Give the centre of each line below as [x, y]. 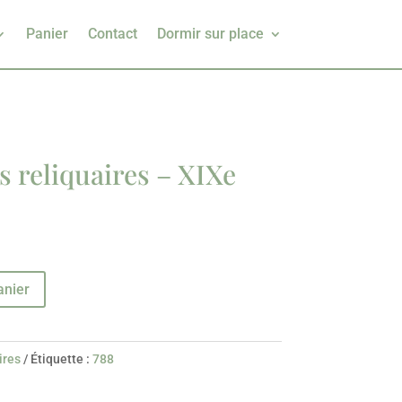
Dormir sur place [210, 34]
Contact [112, 34]
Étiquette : [61, 358]
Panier [47, 34]
